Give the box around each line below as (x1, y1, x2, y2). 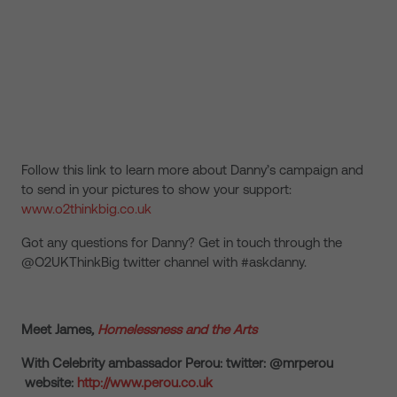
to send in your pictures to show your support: (21, 182, 292, 197)
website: (21, 375, 77, 390)
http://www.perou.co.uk (77, 375, 213, 390)
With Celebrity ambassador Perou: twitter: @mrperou (21, 355, 333, 370)
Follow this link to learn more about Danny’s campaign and (21, 162, 363, 177)
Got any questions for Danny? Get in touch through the (21, 235, 342, 250)
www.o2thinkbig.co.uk (21, 201, 152, 216)
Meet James (21, 322, 91, 337)
